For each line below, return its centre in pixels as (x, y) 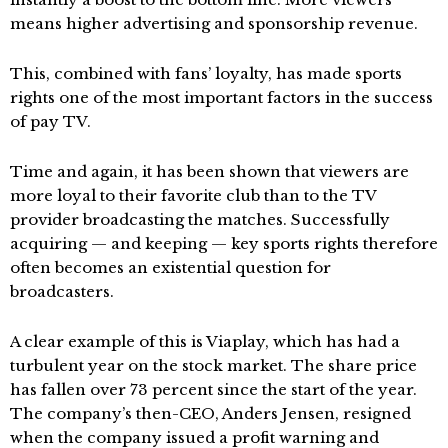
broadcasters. (62, 291)
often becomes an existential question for (170, 267)
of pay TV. (50, 121)
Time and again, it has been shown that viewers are (209, 171)
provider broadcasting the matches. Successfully (200, 219)
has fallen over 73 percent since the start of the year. (213, 389)
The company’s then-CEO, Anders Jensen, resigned (210, 413)
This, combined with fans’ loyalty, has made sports (206, 73)
